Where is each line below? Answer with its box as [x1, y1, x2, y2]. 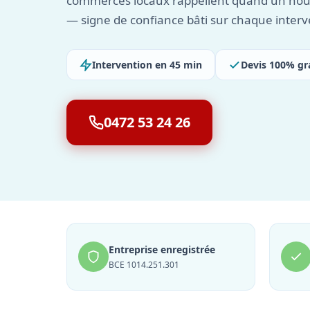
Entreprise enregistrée [109, 243, 215, 256]
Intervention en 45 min [92, 58, 202, 71]
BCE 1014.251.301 [109, 259, 179, 271]
